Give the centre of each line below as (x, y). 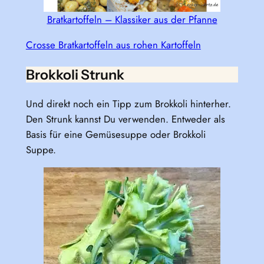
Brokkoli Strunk (75, 74)
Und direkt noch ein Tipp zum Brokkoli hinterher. (128, 103)
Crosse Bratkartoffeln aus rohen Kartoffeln (113, 45)
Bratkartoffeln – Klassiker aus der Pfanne (132, 20)
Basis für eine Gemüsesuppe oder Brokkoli (115, 134)
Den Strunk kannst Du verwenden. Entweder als (125, 119)
